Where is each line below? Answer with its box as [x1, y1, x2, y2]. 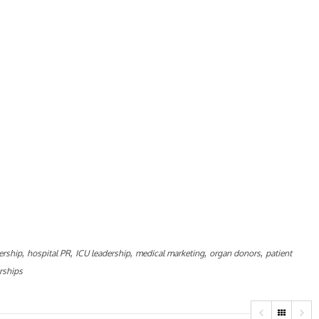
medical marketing [135, 247, 204, 258]
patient [266, 247, 292, 258]
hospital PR [27, 247, 70, 258]
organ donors [209, 247, 261, 258]
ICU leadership [75, 247, 130, 258]
